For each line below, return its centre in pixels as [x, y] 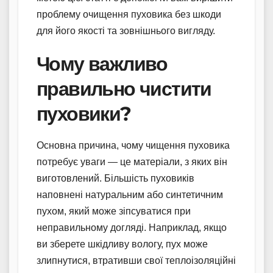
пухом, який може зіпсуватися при [114, 211]
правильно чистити [124, 88]
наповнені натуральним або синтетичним [130, 194]
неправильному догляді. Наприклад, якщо [132, 227]
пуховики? [84, 113]
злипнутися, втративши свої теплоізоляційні [136, 260]
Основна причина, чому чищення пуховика [133, 145]
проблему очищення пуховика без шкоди [129, 14]
